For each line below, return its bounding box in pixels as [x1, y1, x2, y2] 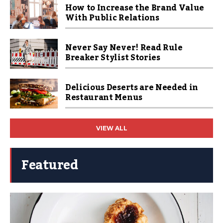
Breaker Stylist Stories [65, 50, 160, 66]
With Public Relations [65, 10, 159, 26]
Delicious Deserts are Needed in [65, 80, 199, 96]
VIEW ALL [96, 124, 127, 132]
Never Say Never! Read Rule [65, 40, 183, 56]
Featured [21, 153, 78, 178]
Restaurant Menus [65, 90, 142, 106]
